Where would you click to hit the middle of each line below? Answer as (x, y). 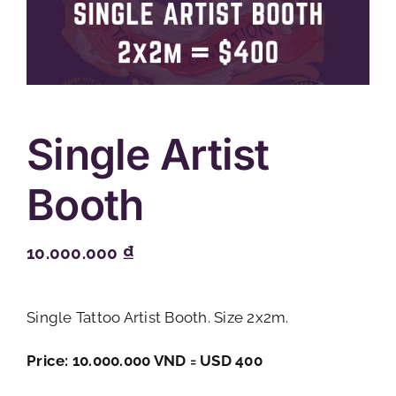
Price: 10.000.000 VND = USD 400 (145, 361)
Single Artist (148, 154)
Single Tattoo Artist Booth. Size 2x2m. (158, 317)
